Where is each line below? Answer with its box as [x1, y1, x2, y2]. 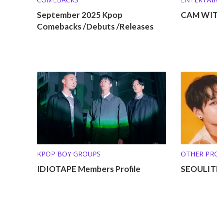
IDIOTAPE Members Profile [36, 163, 140, 174]
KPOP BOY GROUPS [36, 149, 101, 158]
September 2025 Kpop [36, 9, 123, 20]
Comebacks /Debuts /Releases [36, 21, 154, 31]
